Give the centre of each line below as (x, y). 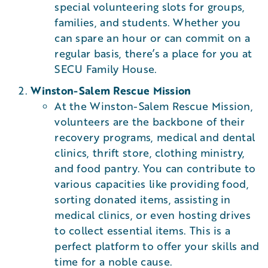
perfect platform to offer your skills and (157, 246)
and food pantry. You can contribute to (155, 168)
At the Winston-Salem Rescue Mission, (154, 106)
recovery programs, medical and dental (155, 137)
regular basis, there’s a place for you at (153, 53)
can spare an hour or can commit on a (153, 38)
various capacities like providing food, (152, 184)
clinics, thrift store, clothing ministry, (150, 153)
